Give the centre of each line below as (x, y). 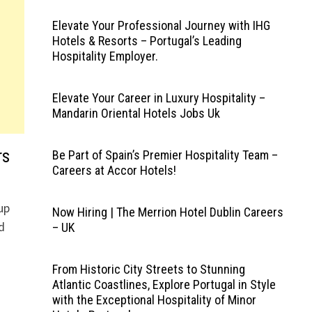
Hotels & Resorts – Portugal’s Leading (147, 41)
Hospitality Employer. (105, 56)
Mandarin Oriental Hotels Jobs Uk (136, 113)
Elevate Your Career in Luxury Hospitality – (158, 98)
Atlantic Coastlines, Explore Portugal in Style (164, 284)
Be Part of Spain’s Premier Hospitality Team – (165, 155)
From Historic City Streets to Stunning (148, 269)
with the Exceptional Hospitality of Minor (154, 300)
